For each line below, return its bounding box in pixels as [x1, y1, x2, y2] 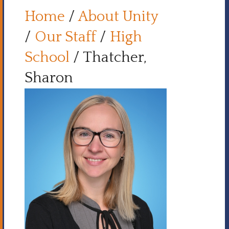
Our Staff [35, 29, 96, 45]
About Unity [78, 9, 158, 25]
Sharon [25, 70, 73, 86]
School [25, 50, 70, 65]
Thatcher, [83, 50, 147, 65]
